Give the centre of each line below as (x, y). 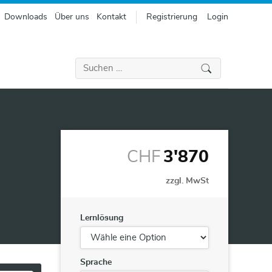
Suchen (91, 62)
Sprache (96, 262)
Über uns (72, 17)
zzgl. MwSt (187, 181)
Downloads (26, 17)
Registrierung (172, 17)
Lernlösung (102, 218)
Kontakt (111, 17)
